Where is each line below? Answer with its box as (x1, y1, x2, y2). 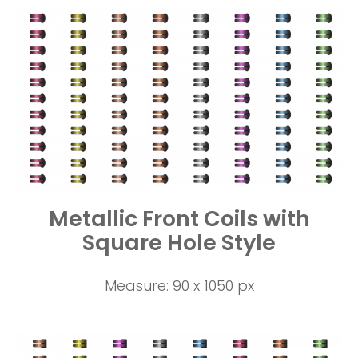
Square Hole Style (82, 228, 276, 258)
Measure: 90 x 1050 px (104, 276, 254, 296)
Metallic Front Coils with (48, 204, 310, 234)
